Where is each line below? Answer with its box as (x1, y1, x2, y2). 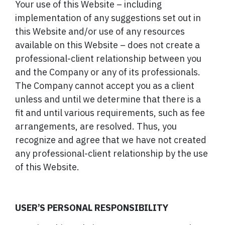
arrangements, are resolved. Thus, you (15, 121, 177, 133)
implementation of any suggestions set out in (15, 12, 201, 24)
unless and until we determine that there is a (15, 93, 201, 105)
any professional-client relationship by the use (15, 148, 208, 160)
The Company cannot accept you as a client (15, 80, 194, 92)
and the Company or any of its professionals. (15, 66, 200, 78)
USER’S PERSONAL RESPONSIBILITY (15, 202, 168, 214)
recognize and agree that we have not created (15, 134, 206, 146)
